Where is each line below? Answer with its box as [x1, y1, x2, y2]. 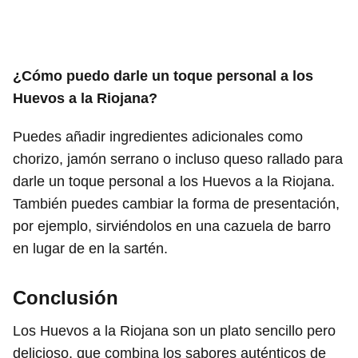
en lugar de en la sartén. [13, 240, 168, 257]
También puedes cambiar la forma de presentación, [13, 195, 340, 212]
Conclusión [13, 286, 118, 308]
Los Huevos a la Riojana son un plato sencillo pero [13, 322, 336, 339]
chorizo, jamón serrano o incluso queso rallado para [13, 150, 343, 167]
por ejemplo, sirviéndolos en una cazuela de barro [13, 217, 331, 234]
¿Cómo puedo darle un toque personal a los [13, 67, 313, 84]
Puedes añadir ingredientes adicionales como [13, 128, 303, 145]
